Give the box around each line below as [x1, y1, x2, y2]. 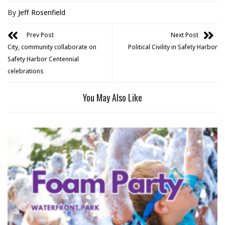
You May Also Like [83, 90, 142, 104]
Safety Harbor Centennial [8, 54, 79, 63]
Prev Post [27, 30, 54, 39]
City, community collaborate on [8, 42, 96, 51]
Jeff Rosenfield [18, 7, 65, 17]
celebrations [8, 66, 44, 75]
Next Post [171, 30, 198, 39]
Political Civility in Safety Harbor [128, 42, 217, 51]
